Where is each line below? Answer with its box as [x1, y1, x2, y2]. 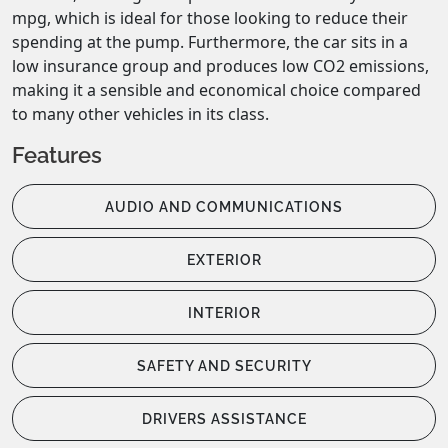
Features [12, 141, 102, 168]
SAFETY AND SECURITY [136, 357, 312, 374]
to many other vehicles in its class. [12, 102, 269, 125]
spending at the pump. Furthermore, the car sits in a [12, 30, 408, 53]
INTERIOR [187, 304, 261, 321]
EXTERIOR [186, 251, 262, 268]
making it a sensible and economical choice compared [12, 78, 421, 101]
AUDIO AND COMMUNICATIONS [105, 198, 343, 215]
